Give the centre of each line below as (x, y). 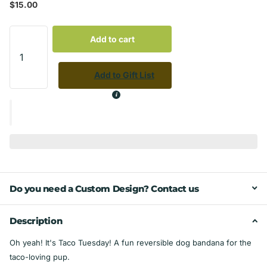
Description (36, 221)
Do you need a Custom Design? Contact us (104, 188)
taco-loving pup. (40, 257)
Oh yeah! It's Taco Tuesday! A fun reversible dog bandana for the (131, 242)
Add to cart (112, 39)
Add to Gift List (124, 75)
